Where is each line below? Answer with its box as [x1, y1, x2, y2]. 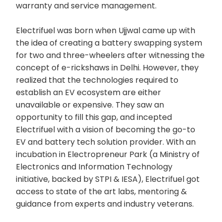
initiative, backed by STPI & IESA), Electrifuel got [16, 173, 200, 185]
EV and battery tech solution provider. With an [16, 136, 196, 148]
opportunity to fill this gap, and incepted [16, 111, 172, 123]
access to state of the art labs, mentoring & [16, 185, 187, 197]
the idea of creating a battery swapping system [16, 37, 202, 49]
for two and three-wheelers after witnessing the [16, 49, 205, 61]
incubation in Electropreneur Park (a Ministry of [16, 148, 200, 160]
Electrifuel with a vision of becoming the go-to [16, 123, 195, 135]
